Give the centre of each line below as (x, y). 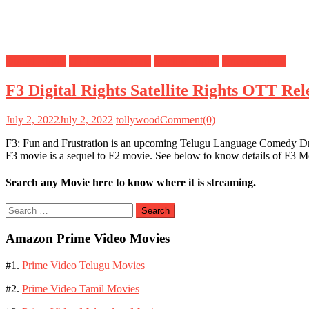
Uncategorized (254, 61)
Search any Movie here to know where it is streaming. (131, 182)
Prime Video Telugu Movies (83, 265)
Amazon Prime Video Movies (88, 238)
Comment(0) (188, 119)
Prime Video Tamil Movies (81, 288)
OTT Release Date (110, 61)
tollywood (138, 119)
